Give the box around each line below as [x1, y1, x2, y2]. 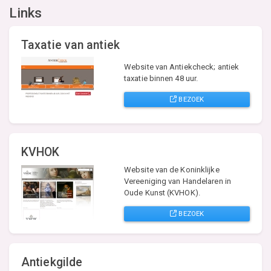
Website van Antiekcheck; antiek [124, 62, 240, 71]
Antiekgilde [21, 255, 83, 269]
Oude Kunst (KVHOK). [124, 188, 200, 197]
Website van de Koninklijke [124, 165, 220, 174]
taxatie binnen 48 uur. [124, 73, 198, 83]
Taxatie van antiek [21, 38, 120, 52]
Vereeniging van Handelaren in [124, 176, 231, 186]
